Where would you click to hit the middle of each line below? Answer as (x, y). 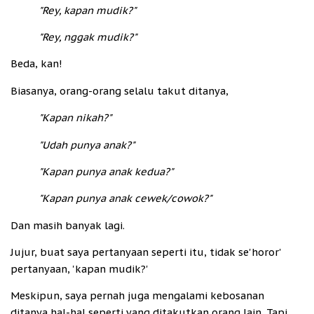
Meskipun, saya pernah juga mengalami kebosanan (137, 296)
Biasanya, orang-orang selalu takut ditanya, (120, 90)
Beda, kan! (36, 64)
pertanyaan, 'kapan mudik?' (80, 269)
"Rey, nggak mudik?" (88, 36)
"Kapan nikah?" (75, 118)
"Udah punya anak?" (87, 144)
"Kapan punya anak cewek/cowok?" (125, 198)
